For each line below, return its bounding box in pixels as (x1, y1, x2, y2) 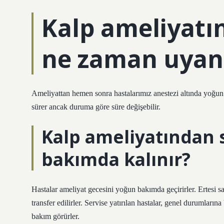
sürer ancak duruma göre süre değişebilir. (31, 102, 160, 111)
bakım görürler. (31, 212, 79, 220)
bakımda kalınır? (41, 147, 190, 171)
